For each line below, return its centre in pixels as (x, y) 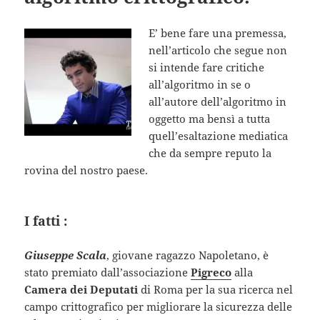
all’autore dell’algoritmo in (218, 102)
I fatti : (46, 221)
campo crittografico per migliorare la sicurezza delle (159, 307)
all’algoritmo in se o (200, 85)
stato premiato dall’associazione (108, 272)
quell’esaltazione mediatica (219, 136)
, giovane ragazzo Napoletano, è (188, 255)
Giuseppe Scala (66, 255)
